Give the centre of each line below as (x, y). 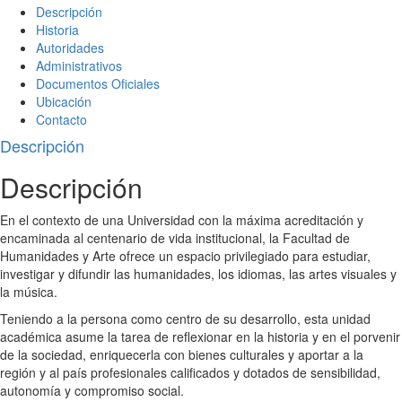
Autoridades (70, 47)
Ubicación (64, 101)
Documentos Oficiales (98, 83)
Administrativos (79, 65)
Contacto (61, 119)
